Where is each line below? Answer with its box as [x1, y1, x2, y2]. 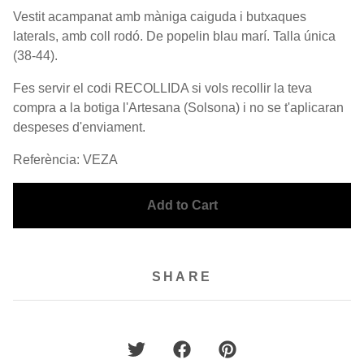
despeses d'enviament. [13, 119, 145, 134]
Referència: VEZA [13, 152, 118, 167]
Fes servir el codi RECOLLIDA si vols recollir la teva [13, 80, 312, 95]
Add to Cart [146, 197, 218, 212]
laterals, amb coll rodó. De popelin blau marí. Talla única [13, 28, 336, 43]
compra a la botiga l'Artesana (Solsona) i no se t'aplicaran [13, 100, 344, 115]
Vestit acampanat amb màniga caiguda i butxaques [13, 9, 306, 24]
